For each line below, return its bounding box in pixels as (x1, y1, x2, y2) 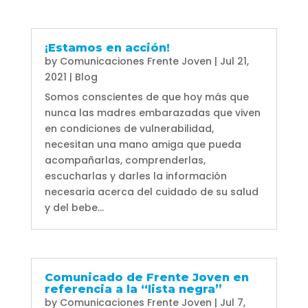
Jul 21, (219, 54, 249, 69)
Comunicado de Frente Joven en (44, 271, 249, 285)
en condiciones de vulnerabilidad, (44, 122, 214, 136)
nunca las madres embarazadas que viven (44, 106, 261, 120)
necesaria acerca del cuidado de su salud (44, 185, 258, 199)
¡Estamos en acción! (44, 41, 170, 55)
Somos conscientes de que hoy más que (44, 90, 249, 104)
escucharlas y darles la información (44, 169, 227, 184)
